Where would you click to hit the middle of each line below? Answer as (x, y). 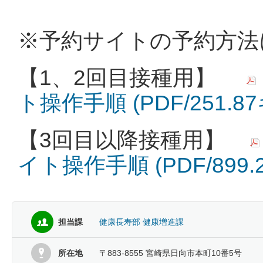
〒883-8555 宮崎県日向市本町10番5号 (171, 253)
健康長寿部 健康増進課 (141, 222)
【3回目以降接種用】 (132, 140)
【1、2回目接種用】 (131, 77)
